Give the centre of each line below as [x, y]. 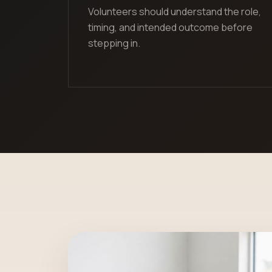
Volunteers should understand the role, [175, 12]
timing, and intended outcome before [170, 28]
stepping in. [114, 43]
